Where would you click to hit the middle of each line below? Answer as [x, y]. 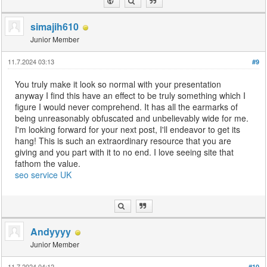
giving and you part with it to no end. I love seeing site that [125, 152]
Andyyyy [51, 232]
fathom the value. [48, 164]
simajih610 [55, 27]
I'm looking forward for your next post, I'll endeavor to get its [128, 130]
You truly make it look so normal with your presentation [118, 84]
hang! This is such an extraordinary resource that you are [123, 141]
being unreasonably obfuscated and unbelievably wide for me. [132, 118]
